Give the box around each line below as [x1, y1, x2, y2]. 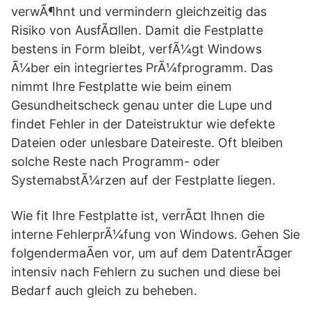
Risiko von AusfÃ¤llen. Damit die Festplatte [11, 23, 263, 37]
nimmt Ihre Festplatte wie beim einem [11, 79, 232, 94]
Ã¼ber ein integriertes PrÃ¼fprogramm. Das [11, 60, 273, 75]
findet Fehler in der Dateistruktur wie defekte [11, 117, 275, 131]
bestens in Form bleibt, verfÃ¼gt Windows [11, 42, 262, 56]
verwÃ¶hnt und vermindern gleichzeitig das [11, 4, 267, 19]
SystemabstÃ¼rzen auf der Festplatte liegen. [11, 173, 276, 187]
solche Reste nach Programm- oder [11, 154, 220, 169]
